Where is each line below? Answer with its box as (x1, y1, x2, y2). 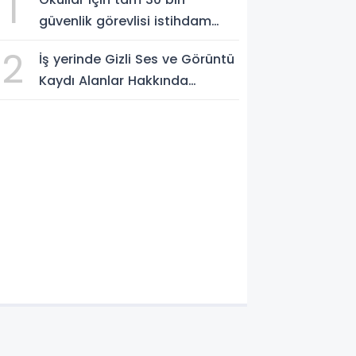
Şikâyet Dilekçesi (39, 93, 148, 111)
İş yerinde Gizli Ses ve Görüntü (39, 50, 235, 68)
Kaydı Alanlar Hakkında (39, 72, 189, 90)
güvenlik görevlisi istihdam (39, 12, 212, 30)
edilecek (39, 33, 94, 52)
